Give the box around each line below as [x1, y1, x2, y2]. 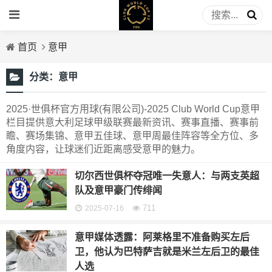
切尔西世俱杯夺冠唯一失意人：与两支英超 [74, 171, 259, 181]
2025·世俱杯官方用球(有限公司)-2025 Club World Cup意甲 [6, 104, 260, 114]
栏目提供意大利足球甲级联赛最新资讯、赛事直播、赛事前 [6, 117, 259, 127]
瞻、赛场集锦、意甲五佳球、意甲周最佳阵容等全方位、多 [6, 131, 259, 141]
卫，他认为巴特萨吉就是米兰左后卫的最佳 [74, 246, 259, 257]
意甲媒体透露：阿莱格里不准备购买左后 [74, 232, 250, 242]
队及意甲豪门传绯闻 [74, 185, 162, 195]
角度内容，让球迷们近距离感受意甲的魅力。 [6, 144, 200, 154]
